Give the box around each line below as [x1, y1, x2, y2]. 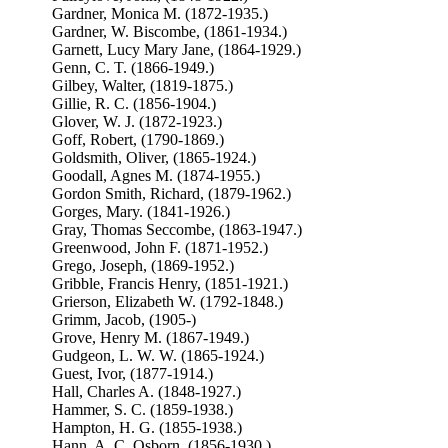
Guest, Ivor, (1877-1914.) [51, 365, 213, 382]
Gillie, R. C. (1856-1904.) [51, 95, 216, 112]
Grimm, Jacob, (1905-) [51, 311, 196, 328]
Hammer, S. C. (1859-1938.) [51, 401, 233, 418]
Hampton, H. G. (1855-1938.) [51, 419, 242, 436]
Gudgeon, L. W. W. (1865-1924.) [51, 347, 264, 364]
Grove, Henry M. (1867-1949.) [51, 329, 249, 346]
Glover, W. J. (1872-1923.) [51, 113, 222, 130]
